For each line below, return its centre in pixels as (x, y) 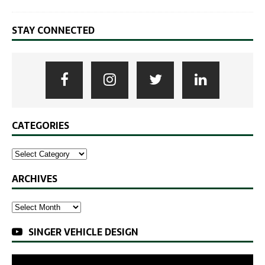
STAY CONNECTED (53, 30)
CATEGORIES (41, 125)
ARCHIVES (35, 178)
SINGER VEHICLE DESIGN (83, 232)
